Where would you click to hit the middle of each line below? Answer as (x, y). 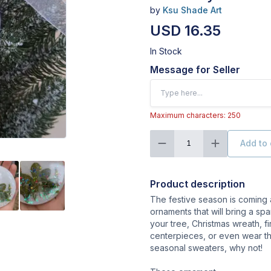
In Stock (166, 51)
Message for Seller (195, 69)
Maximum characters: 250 (195, 115)
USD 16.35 (185, 30)
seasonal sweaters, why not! (206, 247)
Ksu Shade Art (192, 10)
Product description (198, 184)
